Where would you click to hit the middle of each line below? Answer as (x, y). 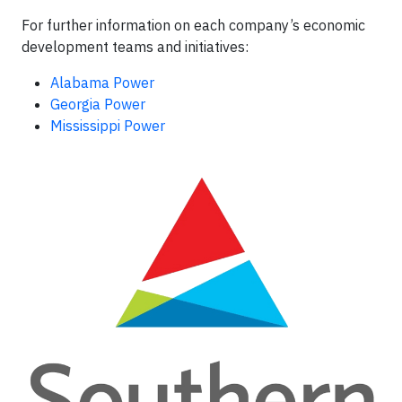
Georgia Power (98, 104)
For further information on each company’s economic (193, 25)
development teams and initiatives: (135, 46)
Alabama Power (102, 82)
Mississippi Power (108, 125)
